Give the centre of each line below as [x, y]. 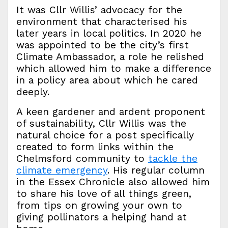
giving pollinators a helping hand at [102, 217]
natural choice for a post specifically [105, 135]
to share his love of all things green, [104, 194]
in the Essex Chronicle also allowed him [113, 182]
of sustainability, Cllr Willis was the [101, 124]
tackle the [173, 159]
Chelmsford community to [82, 159]
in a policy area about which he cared [107, 80]
